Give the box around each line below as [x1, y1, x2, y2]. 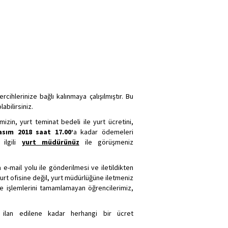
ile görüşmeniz [79, 137, 133, 147]
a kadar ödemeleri [73, 127, 133, 136]
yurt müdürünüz [21, 137, 79, 147]
